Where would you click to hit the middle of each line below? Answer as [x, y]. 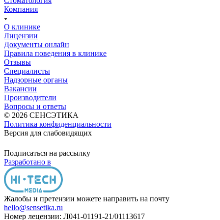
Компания [21, 9]
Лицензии [21, 35]
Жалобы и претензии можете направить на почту [87, 198]
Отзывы [17, 62]
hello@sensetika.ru [33, 207]
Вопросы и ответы [35, 106]
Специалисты [27, 71]
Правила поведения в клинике [55, 53]
